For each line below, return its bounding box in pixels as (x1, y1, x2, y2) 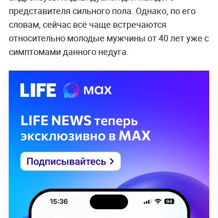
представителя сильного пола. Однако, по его (8, 5, 196, 17)
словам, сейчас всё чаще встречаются (8, 18, 166, 30)
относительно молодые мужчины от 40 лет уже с (8, 32, 209, 44)
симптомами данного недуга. (8, 46, 129, 57)
